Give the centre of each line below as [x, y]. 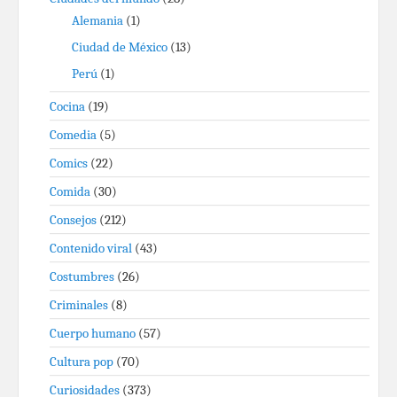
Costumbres [82, 276]
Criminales [79, 305]
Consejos [73, 220]
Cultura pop [82, 362]
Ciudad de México [120, 47]
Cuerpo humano [93, 333]
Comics [69, 163]
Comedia [73, 135]
